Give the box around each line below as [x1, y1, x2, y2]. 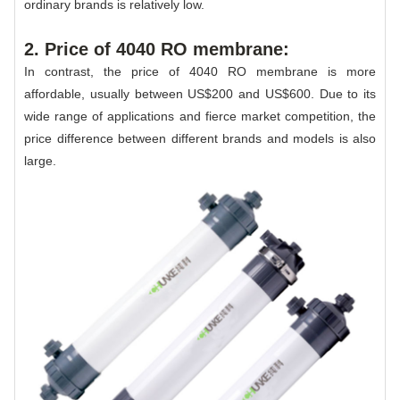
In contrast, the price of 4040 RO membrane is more [24, 63, 376, 79]
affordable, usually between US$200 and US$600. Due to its [24, 86, 376, 101]
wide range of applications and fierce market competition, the [24, 108, 376, 123]
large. [24, 153, 56, 168]
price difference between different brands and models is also [24, 130, 376, 146]
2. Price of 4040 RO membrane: [24, 38, 289, 59]
